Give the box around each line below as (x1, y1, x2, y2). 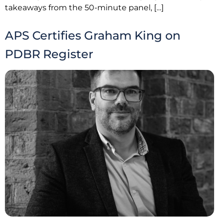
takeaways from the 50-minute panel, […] (5, 3, 164, 13)
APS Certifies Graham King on (5, 28, 180, 43)
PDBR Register (5, 46, 93, 61)
